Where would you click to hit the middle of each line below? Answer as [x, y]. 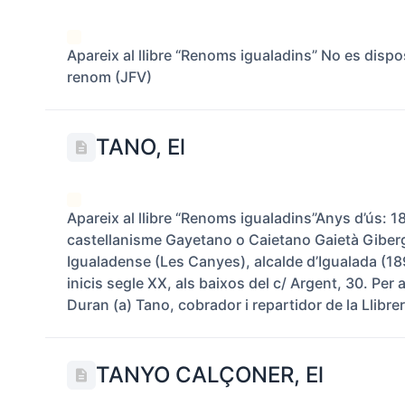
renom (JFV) [110, 77]
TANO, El [141, 147]
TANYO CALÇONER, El [210, 375]
